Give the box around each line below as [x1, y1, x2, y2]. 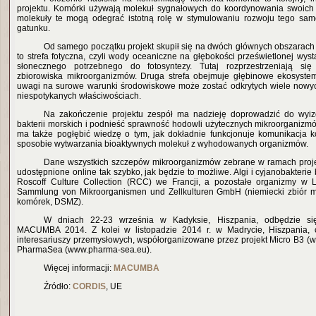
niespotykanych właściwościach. [17, 91, 141, 101]
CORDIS [72, 281, 106, 291]
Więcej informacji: [43, 263, 114, 273]
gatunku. [17, 23, 50, 33]
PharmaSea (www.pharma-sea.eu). [17, 245, 152, 255]
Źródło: [43, 281, 73, 291]
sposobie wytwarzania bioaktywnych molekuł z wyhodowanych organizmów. [17, 139, 308, 149]
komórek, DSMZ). [17, 197, 83, 207]
